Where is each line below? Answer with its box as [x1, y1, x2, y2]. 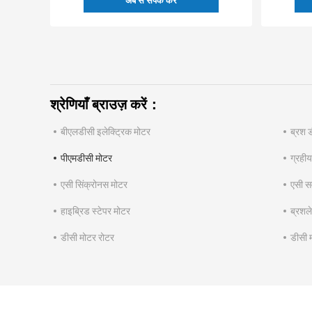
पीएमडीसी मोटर [61, 153, 112, 164]
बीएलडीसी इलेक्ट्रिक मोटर [61, 126, 150, 138]
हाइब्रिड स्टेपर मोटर [61, 205, 130, 217]
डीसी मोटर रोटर [61, 232, 114, 244]
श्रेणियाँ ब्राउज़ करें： [50, 96, 161, 114]
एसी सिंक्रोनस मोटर [61, 179, 127, 191]
